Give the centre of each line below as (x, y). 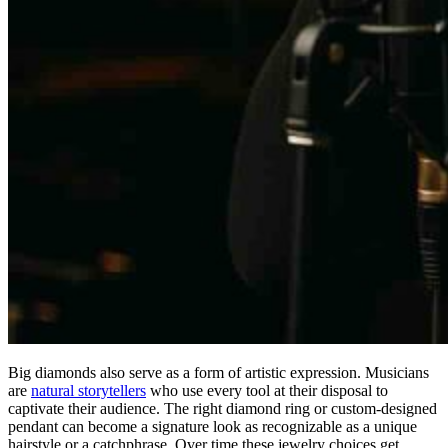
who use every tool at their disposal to (267, 390)
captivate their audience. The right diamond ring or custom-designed (222, 408)
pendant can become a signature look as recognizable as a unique (212, 426)
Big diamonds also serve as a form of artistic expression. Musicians (218, 372)
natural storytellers (88, 390)
